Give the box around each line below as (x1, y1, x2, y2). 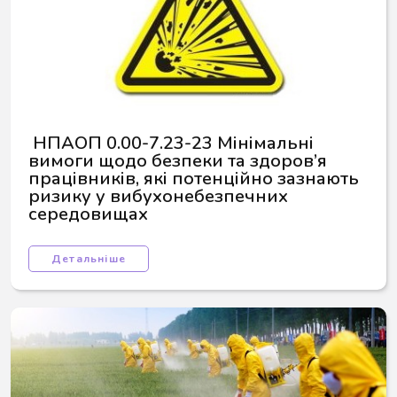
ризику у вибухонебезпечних (28, 184, 292, 208)
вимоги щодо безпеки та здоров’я (28, 149, 331, 173)
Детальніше (51, 252, 126, 266)
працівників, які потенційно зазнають (28, 167, 363, 191)
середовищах (28, 202, 148, 226)
